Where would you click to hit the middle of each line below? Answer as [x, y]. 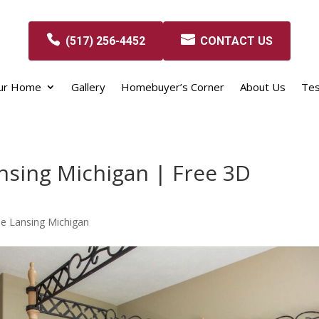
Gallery [88, 87]
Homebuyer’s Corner [173, 87]
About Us [263, 87]
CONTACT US [236, 41]
